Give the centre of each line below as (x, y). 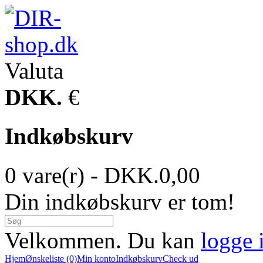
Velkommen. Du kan (103, 240)
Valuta (34, 71)
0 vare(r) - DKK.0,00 (102, 175)
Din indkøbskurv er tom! (120, 201)
